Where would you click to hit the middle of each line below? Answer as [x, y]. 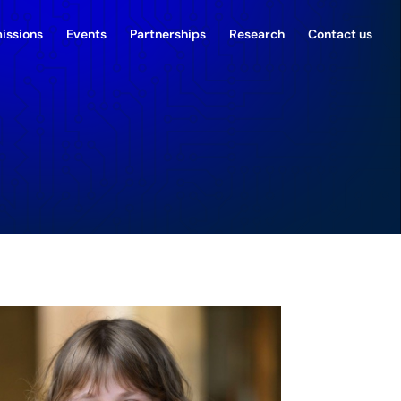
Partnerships [168, 35]
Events [86, 35]
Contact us [340, 35]
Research [257, 35]
